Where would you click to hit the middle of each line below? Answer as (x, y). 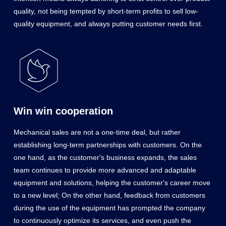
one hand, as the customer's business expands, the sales (105, 157)
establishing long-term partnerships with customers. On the (107, 145)
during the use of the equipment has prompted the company (109, 208)
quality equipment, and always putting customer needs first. (108, 23)
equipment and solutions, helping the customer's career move (112, 182)
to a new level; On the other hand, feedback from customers (109, 195)
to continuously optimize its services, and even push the (102, 220)
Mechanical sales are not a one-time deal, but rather (97, 132)
